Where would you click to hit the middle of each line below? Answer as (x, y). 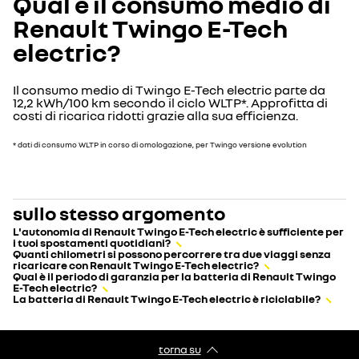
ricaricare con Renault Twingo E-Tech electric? (136, 265)
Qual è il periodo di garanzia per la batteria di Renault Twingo (174, 276)
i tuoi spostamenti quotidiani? (92, 242)
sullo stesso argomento (119, 213)
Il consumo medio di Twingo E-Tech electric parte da (169, 90)
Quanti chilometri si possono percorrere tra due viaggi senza (172, 254)
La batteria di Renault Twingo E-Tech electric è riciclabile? (167, 298)
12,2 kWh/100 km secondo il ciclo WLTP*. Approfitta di (170, 103)
